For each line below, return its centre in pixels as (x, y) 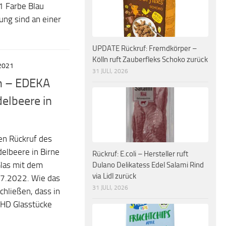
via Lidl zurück (114, 176)
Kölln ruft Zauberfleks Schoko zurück (150, 60)
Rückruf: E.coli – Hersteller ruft (140, 154)
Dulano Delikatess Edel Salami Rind (148, 165)
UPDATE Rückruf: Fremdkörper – (145, 49)
